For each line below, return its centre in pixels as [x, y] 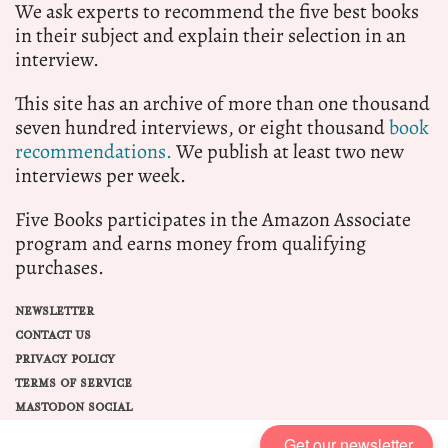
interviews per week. [100, 175]
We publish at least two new [288, 151]
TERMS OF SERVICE [73, 383]
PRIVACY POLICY [65, 359]
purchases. [59, 267]
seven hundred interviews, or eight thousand [202, 127]
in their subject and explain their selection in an [210, 35]
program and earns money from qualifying [190, 243]
